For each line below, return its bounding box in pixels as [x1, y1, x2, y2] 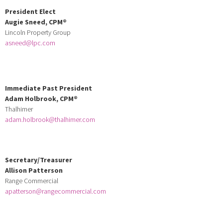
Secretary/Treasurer [5, 155, 72, 164]
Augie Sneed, [5, 17, 49, 26]
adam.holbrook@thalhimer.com [5, 114, 95, 124]
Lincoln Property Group [5, 27, 71, 37]
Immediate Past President [5, 83, 92, 93]
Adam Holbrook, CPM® [5, 94, 79, 103]
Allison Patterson [5, 165, 63, 175]
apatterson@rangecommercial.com [5, 186, 106, 196]
